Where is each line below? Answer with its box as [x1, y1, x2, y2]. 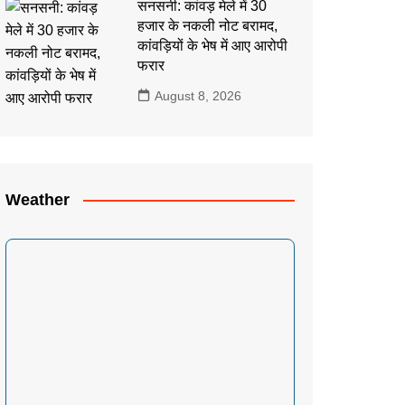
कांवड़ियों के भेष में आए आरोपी [137, 37, 287, 53]
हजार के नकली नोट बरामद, [137, 17, 278, 33]
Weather [5, 190, 70, 209]
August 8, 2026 [154, 88, 241, 103]
